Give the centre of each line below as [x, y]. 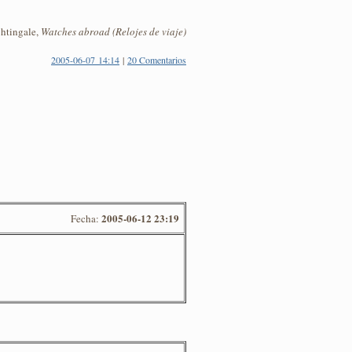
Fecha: [86, 218]
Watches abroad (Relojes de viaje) [114, 31]
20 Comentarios [157, 60]
